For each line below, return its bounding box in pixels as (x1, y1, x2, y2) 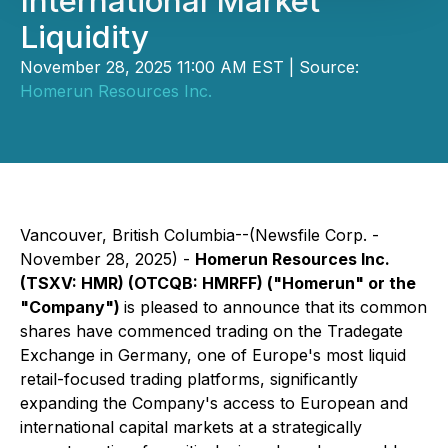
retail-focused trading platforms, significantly (20, 369, 358, 389)
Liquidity (20, 18, 149, 56)
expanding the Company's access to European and (20, 393, 408, 413)
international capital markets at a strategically (20, 417, 362, 437)
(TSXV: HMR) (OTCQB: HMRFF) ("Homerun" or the (20, 273, 416, 293)
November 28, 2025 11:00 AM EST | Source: (20, 57, 359, 77)
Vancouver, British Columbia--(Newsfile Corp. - (20, 225, 379, 245)
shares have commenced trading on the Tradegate (20, 321, 403, 341)
